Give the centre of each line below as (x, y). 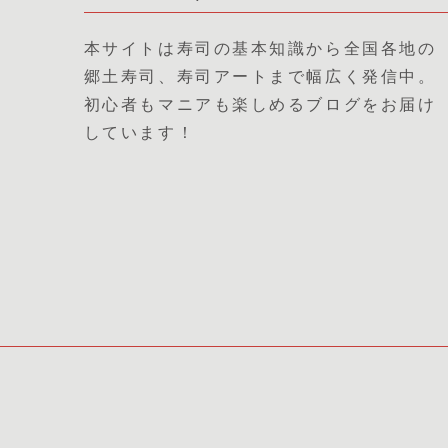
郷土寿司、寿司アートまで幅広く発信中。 (260, 76)
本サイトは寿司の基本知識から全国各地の (260, 48)
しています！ (139, 132)
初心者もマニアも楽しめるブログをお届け (260, 104)
